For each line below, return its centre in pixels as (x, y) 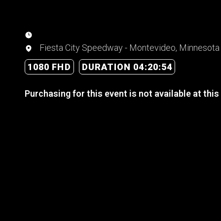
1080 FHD (49, 67)
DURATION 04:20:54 (127, 67)
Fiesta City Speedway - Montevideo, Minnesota (129, 47)
